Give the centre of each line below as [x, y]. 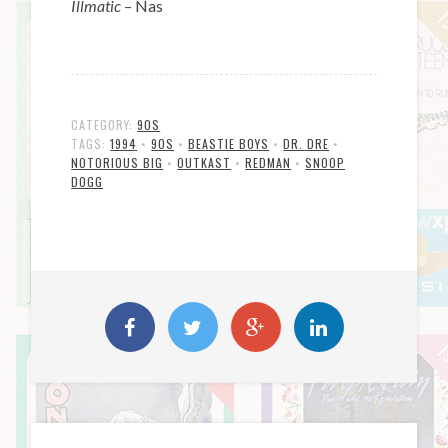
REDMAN [268, 163]
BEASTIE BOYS [229, 144]
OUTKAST [204, 163]
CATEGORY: [104, 125]
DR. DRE [306, 144]
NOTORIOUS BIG [117, 163]
